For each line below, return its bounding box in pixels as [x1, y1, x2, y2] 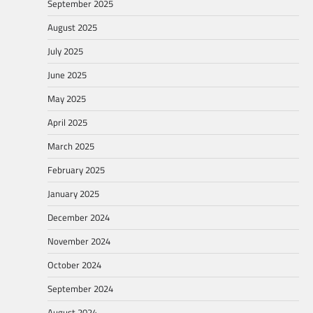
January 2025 [48, 186, 99, 201]
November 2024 [48, 233, 110, 248]
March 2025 [48, 138, 94, 153]
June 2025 [48, 67, 87, 82]
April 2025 [48, 115, 87, 129]
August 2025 [48, 20, 97, 34]
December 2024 [48, 210, 110, 224]
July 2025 [48, 43, 83, 58]
